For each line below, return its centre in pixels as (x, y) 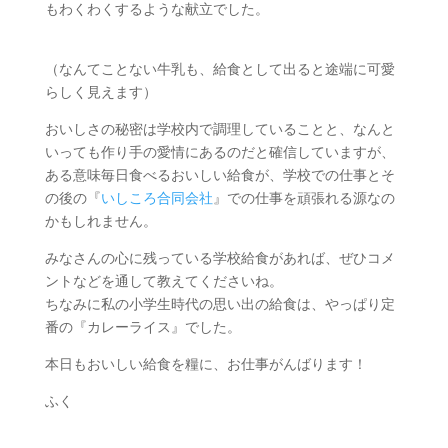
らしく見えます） (100, 91)
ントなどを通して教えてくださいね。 (163, 280)
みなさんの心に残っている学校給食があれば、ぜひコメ (219, 257)
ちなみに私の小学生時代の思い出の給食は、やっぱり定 (219, 303)
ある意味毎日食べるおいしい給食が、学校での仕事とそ (219, 174)
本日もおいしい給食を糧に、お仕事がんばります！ (205, 363)
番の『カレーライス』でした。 (142, 326)
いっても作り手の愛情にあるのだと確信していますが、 (219, 151)
